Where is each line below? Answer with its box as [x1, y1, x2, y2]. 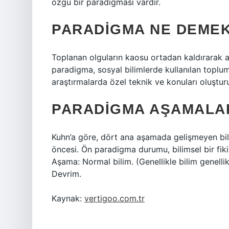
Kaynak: [52, 193, 84, 203]
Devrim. [52, 169, 81, 179]
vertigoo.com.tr [84, 193, 145, 203]
